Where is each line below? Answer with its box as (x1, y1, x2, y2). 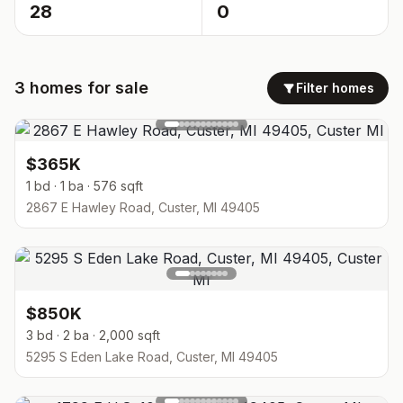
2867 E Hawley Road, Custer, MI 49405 (26, 200, 260, 215)
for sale (83, 78, 148, 97)
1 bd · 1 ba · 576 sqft (26, 178, 143, 193)
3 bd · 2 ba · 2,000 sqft (26, 327, 160, 343)
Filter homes (296, 80, 374, 95)
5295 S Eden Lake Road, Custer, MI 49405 (26, 349, 278, 364)
